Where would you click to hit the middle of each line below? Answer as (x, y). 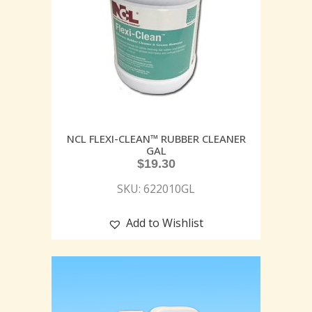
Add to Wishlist (165, 223)
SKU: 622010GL (156, 189)
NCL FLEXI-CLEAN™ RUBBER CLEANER (156, 139)
